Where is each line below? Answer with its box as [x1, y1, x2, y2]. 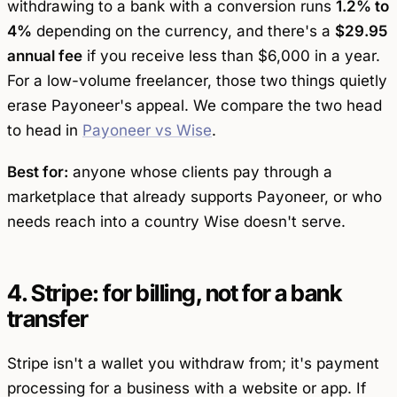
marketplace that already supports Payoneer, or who [7, 188, 382, 206]
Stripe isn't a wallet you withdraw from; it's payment [7, 354, 379, 372]
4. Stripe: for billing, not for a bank [7, 279, 342, 307]
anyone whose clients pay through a [68, 163, 332, 182]
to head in [7, 121, 82, 140]
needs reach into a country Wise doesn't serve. [7, 213, 346, 231]
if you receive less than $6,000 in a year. [82, 47, 380, 66]
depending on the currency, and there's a [32, 22, 335, 41]
